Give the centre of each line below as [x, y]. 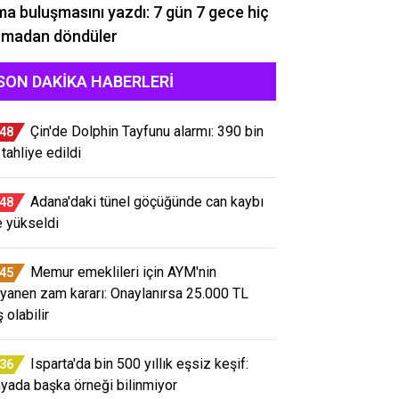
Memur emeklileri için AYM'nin [123, 272]
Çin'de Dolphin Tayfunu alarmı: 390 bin [147, 131]
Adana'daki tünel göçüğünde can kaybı [147, 201]
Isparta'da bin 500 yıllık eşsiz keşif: [139, 363]
